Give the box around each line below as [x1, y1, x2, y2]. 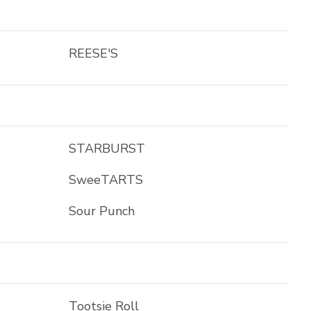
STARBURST [69, 140, 146, 157]
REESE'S [69, 45, 119, 62]
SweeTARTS [69, 171, 144, 188]
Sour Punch [69, 203, 135, 219]
